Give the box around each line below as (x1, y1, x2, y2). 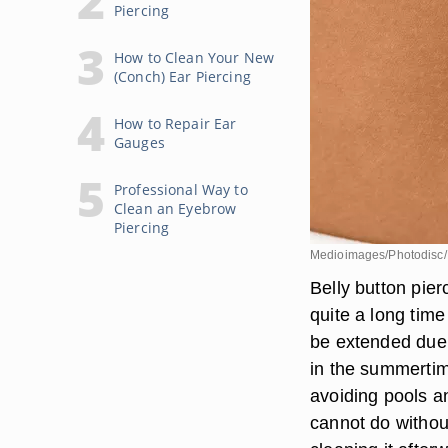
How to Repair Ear (114, 114, 237, 133)
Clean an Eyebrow (114, 199, 237, 218)
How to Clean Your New (114, 48, 274, 67)
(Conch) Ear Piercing (114, 67, 251, 86)
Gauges (114, 133, 165, 152)
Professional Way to (114, 180, 248, 199)
